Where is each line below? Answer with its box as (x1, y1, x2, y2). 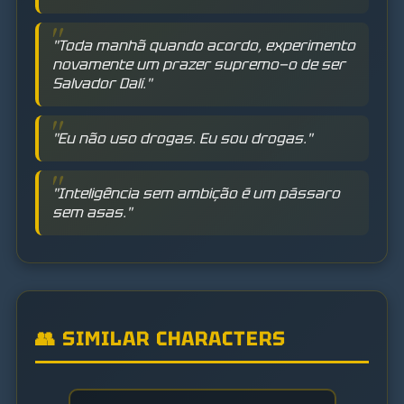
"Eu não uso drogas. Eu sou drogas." (52, 129, 312, 149)
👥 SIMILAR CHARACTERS (35, 326, 286, 353)
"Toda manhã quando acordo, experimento (52, 36, 355, 56)
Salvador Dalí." (52, 74, 151, 94)
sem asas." (52, 203, 132, 223)
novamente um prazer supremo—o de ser (52, 55, 345, 75)
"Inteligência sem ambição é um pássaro (52, 184, 340, 204)
